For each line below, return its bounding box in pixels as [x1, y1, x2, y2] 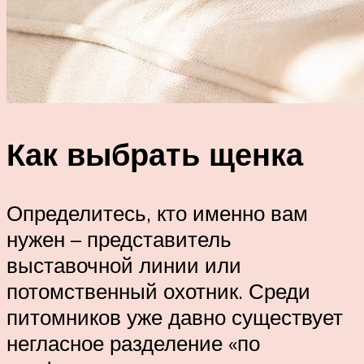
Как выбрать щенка [6, 133, 303, 174]
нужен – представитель [6, 225, 232, 252]
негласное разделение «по [6, 329, 260, 356]
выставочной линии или [6, 251, 241, 278]
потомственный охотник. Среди [6, 277, 310, 304]
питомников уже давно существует [6, 303, 343, 330]
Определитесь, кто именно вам [6, 199, 308, 226]
